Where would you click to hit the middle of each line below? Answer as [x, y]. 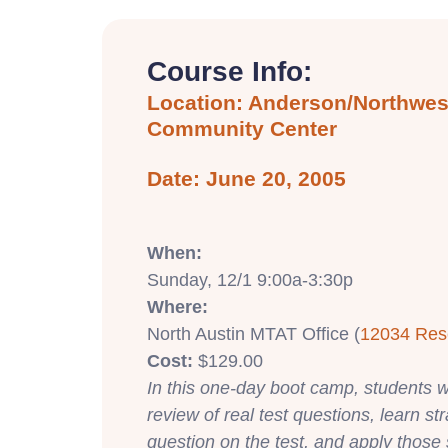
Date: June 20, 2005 [246, 178]
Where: [177, 306]
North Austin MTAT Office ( [253, 333]
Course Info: [229, 71]
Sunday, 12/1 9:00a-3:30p [250, 279]
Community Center [242, 128]
